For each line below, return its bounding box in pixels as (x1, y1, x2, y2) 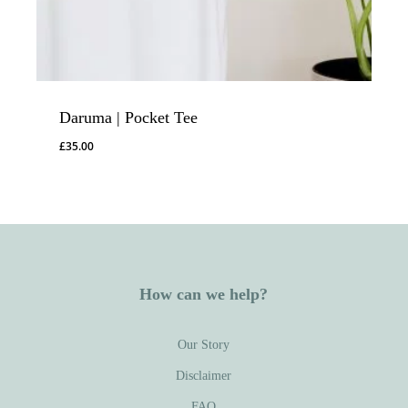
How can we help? (139, 284, 269, 303)
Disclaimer (176, 368, 232, 382)
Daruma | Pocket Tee (59, 108, 198, 127)
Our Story (178, 337, 230, 352)
